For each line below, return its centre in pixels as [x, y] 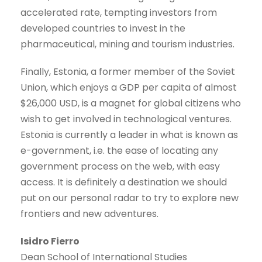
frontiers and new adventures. [89, 213]
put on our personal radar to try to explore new [130, 198]
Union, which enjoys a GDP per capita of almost [129, 87]
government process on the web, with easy [120, 166]
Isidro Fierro [50, 241]
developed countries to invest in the [103, 28]
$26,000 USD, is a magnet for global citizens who [131, 103]
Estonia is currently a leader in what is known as [129, 135]
